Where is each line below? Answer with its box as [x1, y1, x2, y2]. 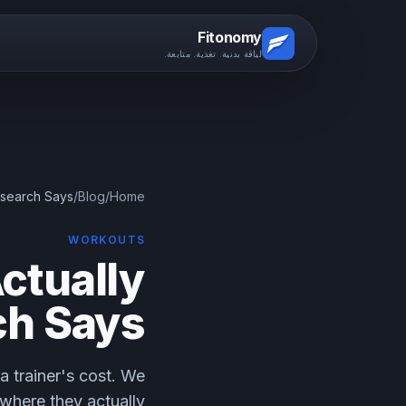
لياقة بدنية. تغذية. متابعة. [163, 48, 262, 60]
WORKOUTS [68, 233, 145, 246]
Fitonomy [198, 28, 262, 46]
